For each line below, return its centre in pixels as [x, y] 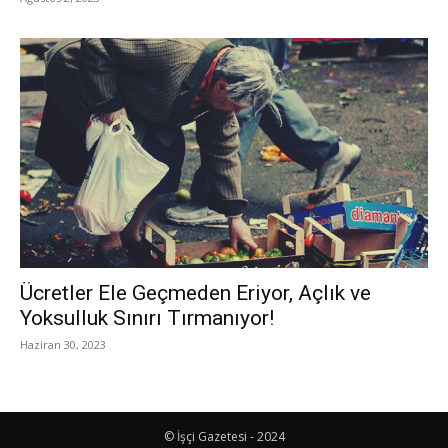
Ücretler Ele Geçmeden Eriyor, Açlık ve [195, 292]
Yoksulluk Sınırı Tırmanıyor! [147, 317]
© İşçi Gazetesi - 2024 [224, 436]
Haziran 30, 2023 [63, 344]
